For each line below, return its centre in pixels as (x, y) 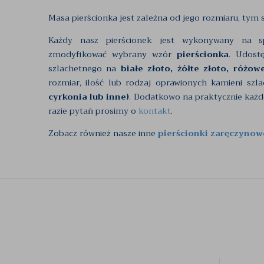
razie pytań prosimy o (93, 111)
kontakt (155, 111)
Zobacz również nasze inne (103, 133)
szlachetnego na (85, 68)
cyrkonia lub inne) (89, 97)
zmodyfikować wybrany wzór (113, 54)
